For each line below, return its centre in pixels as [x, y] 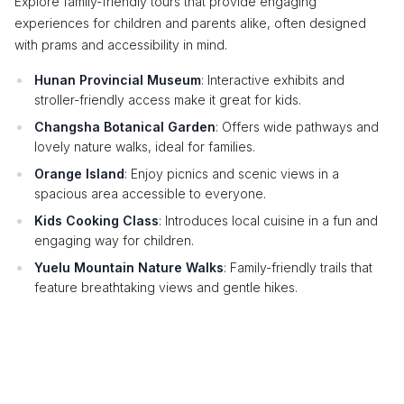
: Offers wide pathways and [297, 127]
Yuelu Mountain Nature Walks [129, 267]
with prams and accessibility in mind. [121, 45]
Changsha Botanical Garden [125, 127]
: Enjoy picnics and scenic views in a [232, 174]
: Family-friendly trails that [298, 267]
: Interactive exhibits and [273, 80]
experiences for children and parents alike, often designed [190, 23]
